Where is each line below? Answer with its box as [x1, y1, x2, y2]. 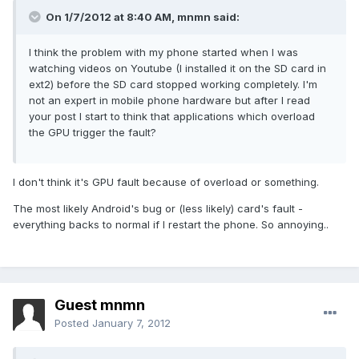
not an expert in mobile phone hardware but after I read [29, 94, 310, 107]
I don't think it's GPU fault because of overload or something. [13, 175, 319, 189]
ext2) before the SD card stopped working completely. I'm [29, 78, 317, 91]
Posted [54, 317, 92, 330]
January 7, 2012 [92, 317, 171, 330]
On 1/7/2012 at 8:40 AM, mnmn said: [43, 10, 240, 24]
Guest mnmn [54, 296, 145, 314]
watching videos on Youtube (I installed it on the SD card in [29, 62, 326, 75]
